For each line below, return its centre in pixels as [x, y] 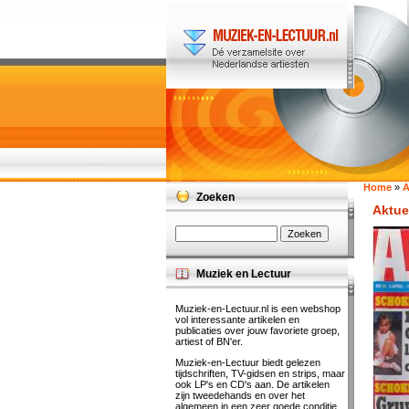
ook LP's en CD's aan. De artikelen [252, 384]
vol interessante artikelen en [237, 320]
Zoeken [215, 197]
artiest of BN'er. [209, 341]
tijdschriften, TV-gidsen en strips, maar [260, 373]
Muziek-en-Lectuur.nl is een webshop [258, 309]
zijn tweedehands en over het [240, 395]
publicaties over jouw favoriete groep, [257, 330]
